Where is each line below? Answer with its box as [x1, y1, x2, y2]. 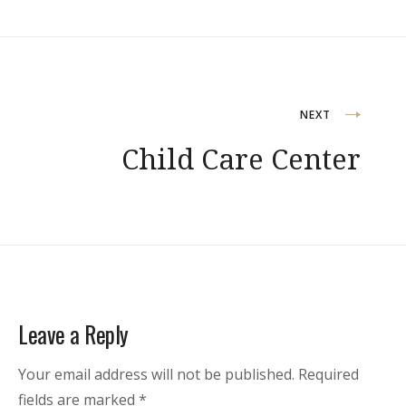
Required [298, 363, 359, 384]
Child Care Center [121, 140, 361, 178]
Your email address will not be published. [18, 363, 295, 384]
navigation [44, 142, 146, 184]
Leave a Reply [18, 317, 129, 351]
